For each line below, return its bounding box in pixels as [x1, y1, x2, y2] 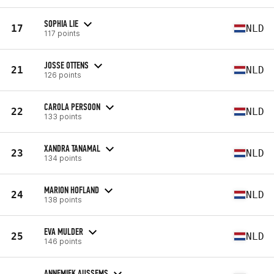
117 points [44, 28, 80, 38]
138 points [44, 194, 82, 204]
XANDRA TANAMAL [44, 142, 100, 154]
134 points [44, 153, 82, 163]
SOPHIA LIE [44, 17, 78, 29]
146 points [44, 236, 82, 246]
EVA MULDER [44, 225, 83, 237]
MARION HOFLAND [44, 183, 99, 196]
